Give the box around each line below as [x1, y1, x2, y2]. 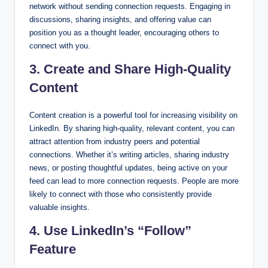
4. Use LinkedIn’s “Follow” [29, 223, 191, 239]
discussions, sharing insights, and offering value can [29, 15, 211, 25]
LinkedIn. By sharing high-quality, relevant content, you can [29, 124, 234, 133]
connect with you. [29, 41, 90, 51]
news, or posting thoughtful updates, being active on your [29, 163, 227, 173]
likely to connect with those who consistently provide [29, 190, 212, 199]
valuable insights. [29, 203, 90, 212]
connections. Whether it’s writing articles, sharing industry [29, 150, 229, 160]
